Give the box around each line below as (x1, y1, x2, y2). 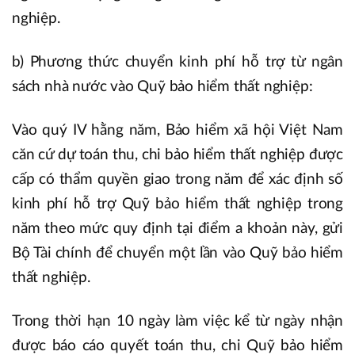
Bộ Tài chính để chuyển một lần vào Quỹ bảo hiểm (12, 246, 343, 261)
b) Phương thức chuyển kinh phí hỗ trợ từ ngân (12, 55, 343, 71)
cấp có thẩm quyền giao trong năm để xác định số (12, 172, 343, 188)
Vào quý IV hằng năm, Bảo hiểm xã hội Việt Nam (12, 123, 343, 139)
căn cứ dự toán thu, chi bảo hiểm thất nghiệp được (12, 147, 343, 163)
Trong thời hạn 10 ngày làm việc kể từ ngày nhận (12, 314, 343, 330)
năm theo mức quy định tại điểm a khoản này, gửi (12, 221, 343, 237)
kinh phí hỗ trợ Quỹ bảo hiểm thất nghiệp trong (12, 197, 343, 212)
